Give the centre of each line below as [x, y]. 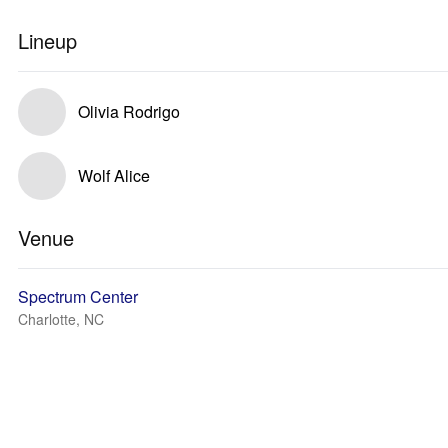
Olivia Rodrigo [129, 111]
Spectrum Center [78, 296]
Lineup [47, 40]
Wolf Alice [114, 175]
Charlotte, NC [61, 319]
